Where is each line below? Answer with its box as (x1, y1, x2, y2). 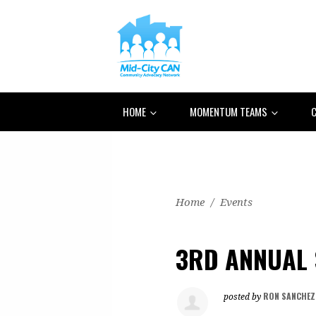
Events (220, 195, 253, 209)
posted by (224, 291, 263, 302)
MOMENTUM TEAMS (190, 103, 269, 119)
